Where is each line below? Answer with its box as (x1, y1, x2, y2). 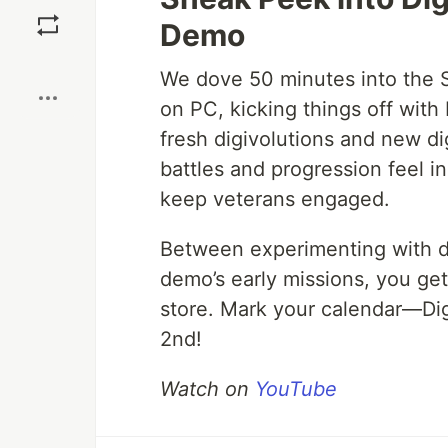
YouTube (255, 377, 337, 401)
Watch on (160, 377, 255, 401)
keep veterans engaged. (160, 187, 390, 211)
